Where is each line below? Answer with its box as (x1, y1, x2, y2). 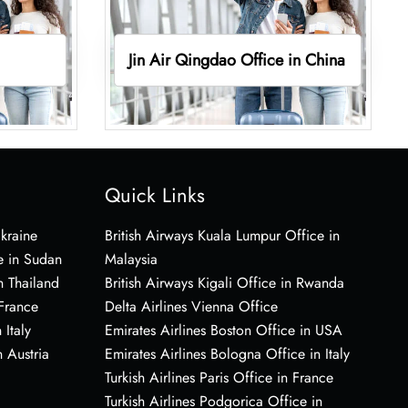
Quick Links (104, 179, 205, 209)
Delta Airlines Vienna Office (104, 295, 278, 317)
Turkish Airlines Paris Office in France (104, 366, 333, 388)
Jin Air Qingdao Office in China (128, 47, 346, 72)
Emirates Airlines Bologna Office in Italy (104, 342, 350, 364)
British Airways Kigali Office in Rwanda (104, 271, 344, 293)
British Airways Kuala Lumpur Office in (104, 224, 340, 246)
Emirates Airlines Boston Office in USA (104, 319, 342, 341)
